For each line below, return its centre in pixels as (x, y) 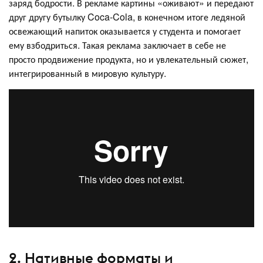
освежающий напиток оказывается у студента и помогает (125, 31)
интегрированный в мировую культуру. (87, 73)
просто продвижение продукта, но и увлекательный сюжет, (129, 59)
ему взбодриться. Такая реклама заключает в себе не (117, 45)
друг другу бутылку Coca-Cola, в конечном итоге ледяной (127, 17)
